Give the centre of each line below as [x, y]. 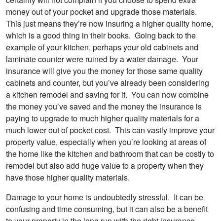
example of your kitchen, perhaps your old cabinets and [102, 47]
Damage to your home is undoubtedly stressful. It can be [105, 197]
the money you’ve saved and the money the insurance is [104, 107]
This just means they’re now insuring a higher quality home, [110, 24]
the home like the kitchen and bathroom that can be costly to [110, 154]
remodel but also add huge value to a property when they [105, 166]
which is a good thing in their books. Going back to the [101, 36]
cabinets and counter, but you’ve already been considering [108, 83]
